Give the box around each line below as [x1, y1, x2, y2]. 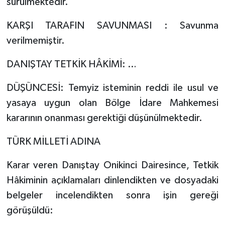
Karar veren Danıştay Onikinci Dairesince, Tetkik [6, 160, 219, 170]
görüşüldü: [6, 205, 53, 215]
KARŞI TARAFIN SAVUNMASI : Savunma [6, 20, 219, 31]
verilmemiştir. [6, 35, 65, 46]
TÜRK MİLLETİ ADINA [6, 136, 100, 147]
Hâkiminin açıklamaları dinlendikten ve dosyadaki [6, 175, 219, 185]
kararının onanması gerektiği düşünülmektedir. [6, 113, 202, 123]
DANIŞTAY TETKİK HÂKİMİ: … [6, 59, 137, 69]
